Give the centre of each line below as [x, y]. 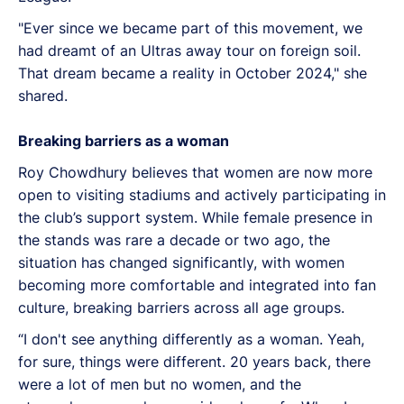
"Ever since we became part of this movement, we [190, 28]
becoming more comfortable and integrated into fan [197, 285]
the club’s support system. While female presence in [195, 217]
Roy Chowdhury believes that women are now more [195, 172]
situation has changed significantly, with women [181, 262]
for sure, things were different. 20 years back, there [194, 361]
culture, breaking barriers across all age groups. [181, 307]
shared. [43, 95]
